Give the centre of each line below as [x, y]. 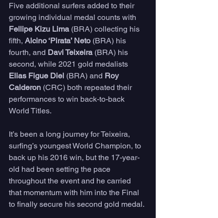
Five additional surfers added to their [73, 6]
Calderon [25, 88]
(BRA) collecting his [105, 29]
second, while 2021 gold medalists [69, 64]
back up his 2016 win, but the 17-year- [74, 158]
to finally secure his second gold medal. [77, 204]
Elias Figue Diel [36, 76]
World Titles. [30, 111]
